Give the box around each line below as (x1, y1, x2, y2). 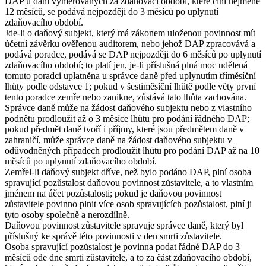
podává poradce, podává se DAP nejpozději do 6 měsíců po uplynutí (5, 49, 261, 59)
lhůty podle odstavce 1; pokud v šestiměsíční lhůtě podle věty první (5, 81, 256, 91)
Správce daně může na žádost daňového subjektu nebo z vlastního (5, 102, 252, 113)
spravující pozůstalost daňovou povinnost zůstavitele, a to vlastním (5, 177, 253, 188)
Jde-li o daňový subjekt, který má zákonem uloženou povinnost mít (5, 27, 255, 38)
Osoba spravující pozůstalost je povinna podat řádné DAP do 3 (5, 241, 240, 252)
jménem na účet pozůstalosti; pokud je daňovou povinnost (5, 188, 221, 198)
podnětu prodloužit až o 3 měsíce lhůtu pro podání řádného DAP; (5, 113, 249, 123)
